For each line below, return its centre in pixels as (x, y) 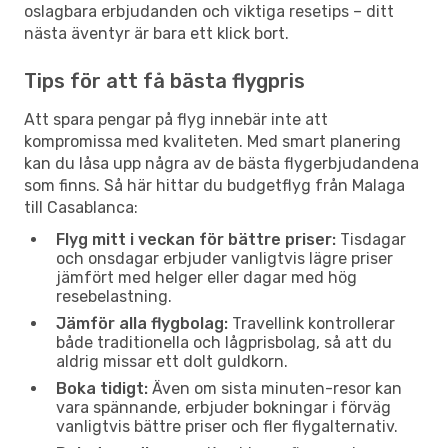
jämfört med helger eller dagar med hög (206, 277)
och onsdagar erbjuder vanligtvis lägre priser (224, 258)
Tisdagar (371, 239)
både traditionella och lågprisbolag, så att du (224, 342)
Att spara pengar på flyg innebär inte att (176, 119)
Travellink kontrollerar (311, 323)
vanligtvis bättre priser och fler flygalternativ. (227, 426)
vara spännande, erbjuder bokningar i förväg (223, 407)
